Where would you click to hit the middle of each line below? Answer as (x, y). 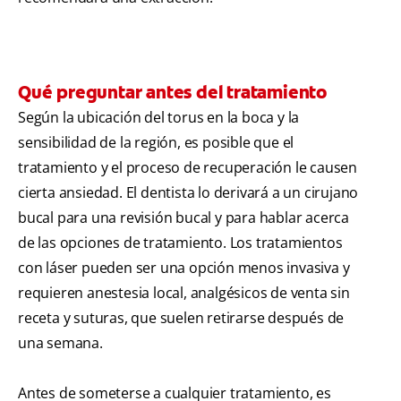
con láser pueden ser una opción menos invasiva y (184, 268)
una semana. (60, 343)
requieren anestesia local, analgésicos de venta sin (184, 293)
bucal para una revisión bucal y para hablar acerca (183, 218)
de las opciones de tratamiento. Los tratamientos (180, 243)
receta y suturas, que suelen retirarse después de (181, 318)
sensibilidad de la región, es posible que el (156, 143)
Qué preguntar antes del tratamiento (172, 93)
